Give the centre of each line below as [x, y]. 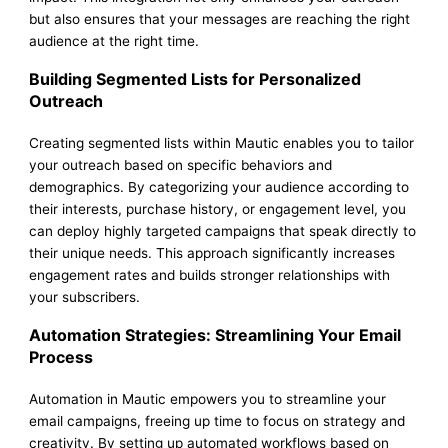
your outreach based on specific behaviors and [181, 165]
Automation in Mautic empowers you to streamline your [208, 399]
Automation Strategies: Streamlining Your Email [215, 335]
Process [61, 357]
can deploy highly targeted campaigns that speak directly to [223, 231]
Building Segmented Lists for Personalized [195, 79]
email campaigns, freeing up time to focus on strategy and [217, 421]
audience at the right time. [114, 41]
